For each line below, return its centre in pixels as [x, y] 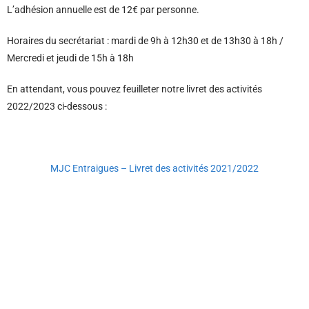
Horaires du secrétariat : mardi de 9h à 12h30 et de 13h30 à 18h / [145, 41]
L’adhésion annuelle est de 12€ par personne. [103, 10]
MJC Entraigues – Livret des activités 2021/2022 [154, 169]
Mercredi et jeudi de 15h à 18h [70, 58]
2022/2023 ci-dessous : [57, 107]
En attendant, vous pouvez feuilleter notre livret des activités [134, 89]
